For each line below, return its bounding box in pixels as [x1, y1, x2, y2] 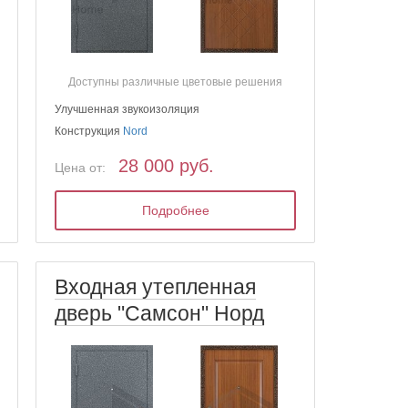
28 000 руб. [118, 156, 215, 177]
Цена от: [55, 160, 107, 176]
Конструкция [55, 125, 124, 138]
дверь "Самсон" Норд [55, 301, 265, 325]
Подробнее [141, 203, 209, 219]
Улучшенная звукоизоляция [55, 103, 200, 117]
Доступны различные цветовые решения [68, 76, 283, 89]
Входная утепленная [55, 274, 257, 299]
